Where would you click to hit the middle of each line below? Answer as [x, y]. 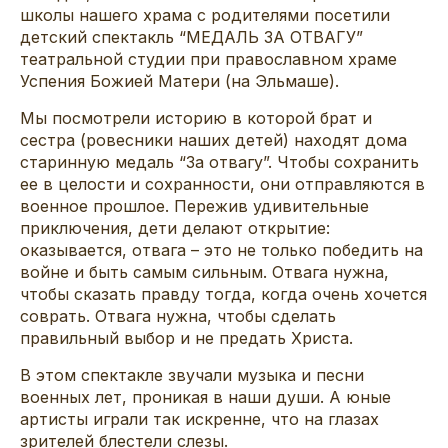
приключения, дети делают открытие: [175, 227]
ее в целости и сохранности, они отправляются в [222, 183]
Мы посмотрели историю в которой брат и [196, 117]
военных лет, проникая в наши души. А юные [205, 396]
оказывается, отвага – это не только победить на [221, 249]
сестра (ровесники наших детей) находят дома [213, 139]
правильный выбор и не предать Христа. [189, 337]
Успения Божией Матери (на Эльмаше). [182, 80]
